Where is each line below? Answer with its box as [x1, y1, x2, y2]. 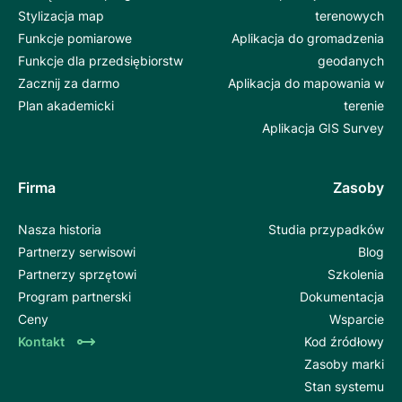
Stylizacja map [18, 8, 104, 24]
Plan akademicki [18, 98, 114, 114]
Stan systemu [304, 379, 384, 395]
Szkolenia [328, 267, 384, 283]
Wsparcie [329, 311, 384, 328]
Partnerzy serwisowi [18, 244, 135, 260]
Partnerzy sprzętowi [18, 267, 136, 283]
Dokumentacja [300, 289, 384, 305]
